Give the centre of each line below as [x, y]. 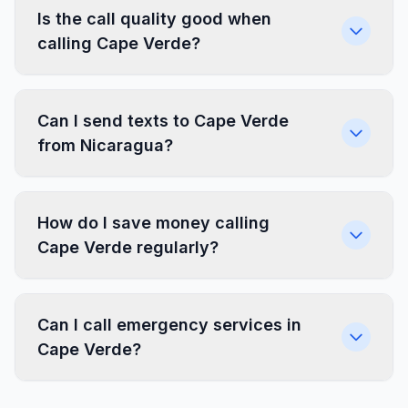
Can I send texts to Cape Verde [163, 121]
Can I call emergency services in [169, 325]
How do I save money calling [153, 223]
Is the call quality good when [154, 19]
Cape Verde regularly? [128, 247]
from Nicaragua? [105, 145]
